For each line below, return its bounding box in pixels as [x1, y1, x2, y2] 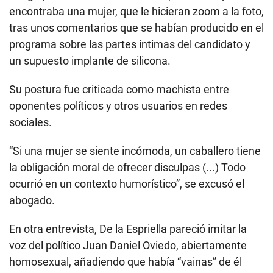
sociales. [9, 116, 52, 129]
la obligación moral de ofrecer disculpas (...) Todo [9, 161, 246, 174]
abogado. [9, 194, 55, 207]
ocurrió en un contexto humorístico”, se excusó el [9, 177, 244, 191]
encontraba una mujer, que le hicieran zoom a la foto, [9, 5, 264, 18]
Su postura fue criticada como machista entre [9, 83, 229, 96]
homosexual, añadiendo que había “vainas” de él [9, 255, 242, 269]
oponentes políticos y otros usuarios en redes [9, 99, 227, 113]
